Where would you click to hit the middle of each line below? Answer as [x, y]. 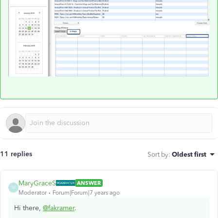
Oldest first [189, 154]
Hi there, [28, 208]
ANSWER [89, 183]
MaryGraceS [37, 183]
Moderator [33, 192]
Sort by [158, 154]
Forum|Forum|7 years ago [86, 192]
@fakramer [59, 208]
